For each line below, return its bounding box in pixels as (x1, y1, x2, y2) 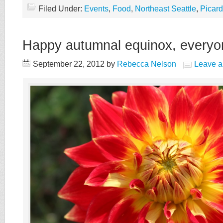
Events (84, 4, 109, 13)
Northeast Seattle (135, 4, 196, 13)
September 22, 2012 (33, 60, 105, 68)
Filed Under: (38, 4, 84, 13)
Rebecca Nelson (117, 60, 176, 68)
